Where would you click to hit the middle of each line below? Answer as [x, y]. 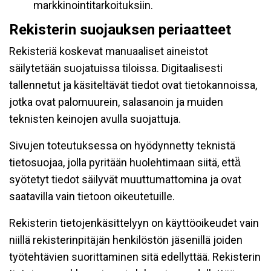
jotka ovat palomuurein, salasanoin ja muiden [116, 102]
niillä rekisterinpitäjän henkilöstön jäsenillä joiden [126, 240]
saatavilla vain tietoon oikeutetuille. [92, 196]
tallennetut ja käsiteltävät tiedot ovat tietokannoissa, [133, 85]
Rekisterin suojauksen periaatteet [120, 30]
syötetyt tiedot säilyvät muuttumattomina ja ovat [125, 179]
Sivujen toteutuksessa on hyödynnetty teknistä [122, 145]
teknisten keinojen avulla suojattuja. [95, 119]
